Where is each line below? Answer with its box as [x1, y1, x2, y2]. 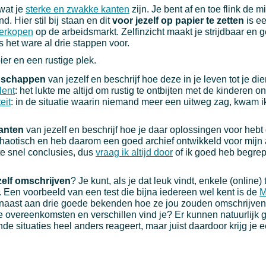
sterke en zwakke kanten [26, 4, 129, 15]
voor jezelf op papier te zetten [112, 15, 246, 26]
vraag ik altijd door [96, 147, 173, 158]
